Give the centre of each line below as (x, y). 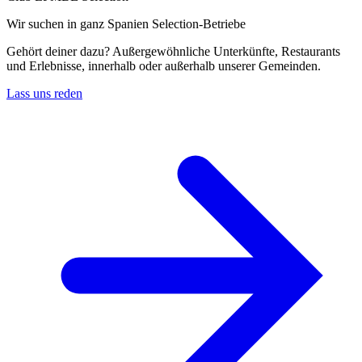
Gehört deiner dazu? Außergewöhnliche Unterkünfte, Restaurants (173, 52)
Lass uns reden (44, 94)
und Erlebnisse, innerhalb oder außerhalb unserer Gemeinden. (164, 66)
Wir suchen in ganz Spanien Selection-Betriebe (126, 24)
